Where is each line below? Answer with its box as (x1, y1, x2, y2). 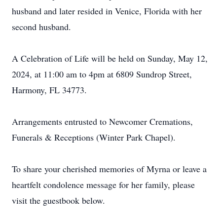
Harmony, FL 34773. (12, 84, 87, 96)
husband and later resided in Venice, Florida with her (12, 5, 202, 17)
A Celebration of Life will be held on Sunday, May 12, (12, 52, 208, 64)
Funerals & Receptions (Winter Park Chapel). (12, 131, 176, 143)
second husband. (12, 21, 71, 33)
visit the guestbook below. (12, 194, 105, 206)
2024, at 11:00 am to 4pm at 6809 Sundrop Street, (12, 68, 192, 80)
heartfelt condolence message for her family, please (12, 179, 195, 190)
